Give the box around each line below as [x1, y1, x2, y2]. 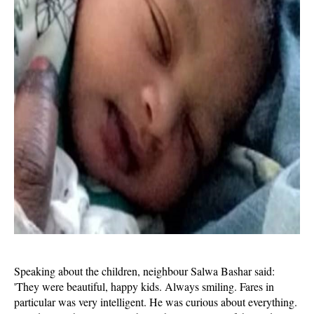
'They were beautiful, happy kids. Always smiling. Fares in [14, 279, 274, 294]
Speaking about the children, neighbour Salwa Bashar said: [14, 264, 275, 278]
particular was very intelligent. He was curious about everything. [14, 294, 297, 309]
